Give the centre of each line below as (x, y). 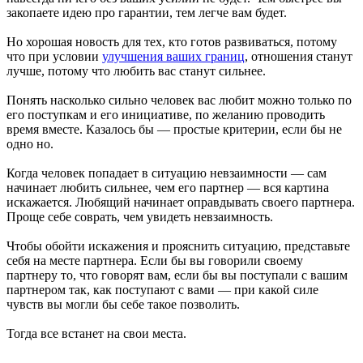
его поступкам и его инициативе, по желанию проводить (166, 114)
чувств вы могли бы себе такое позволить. (123, 304)
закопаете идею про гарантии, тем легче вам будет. (147, 12)
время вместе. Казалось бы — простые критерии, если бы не (174, 129)
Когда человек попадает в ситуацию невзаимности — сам (167, 173)
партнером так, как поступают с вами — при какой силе (162, 289)
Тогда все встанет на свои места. (96, 333)
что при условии (54, 56)
